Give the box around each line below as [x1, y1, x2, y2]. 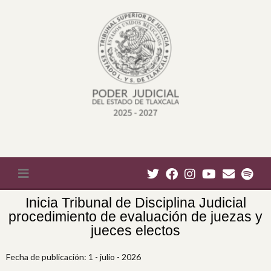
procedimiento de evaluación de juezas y [8, 209, 263, 224]
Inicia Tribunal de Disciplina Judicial [25, 195, 246, 211]
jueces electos [91, 223, 180, 238]
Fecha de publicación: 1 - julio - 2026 [6, 252, 141, 262]
